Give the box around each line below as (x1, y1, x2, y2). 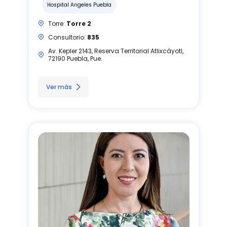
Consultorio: (48, 32, 87, 42)
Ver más (46, 82, 72, 91)
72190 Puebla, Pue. (48, 54, 102, 63)
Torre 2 (66, 19, 91, 28)
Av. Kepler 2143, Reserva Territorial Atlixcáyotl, (48, 46, 183, 55)
